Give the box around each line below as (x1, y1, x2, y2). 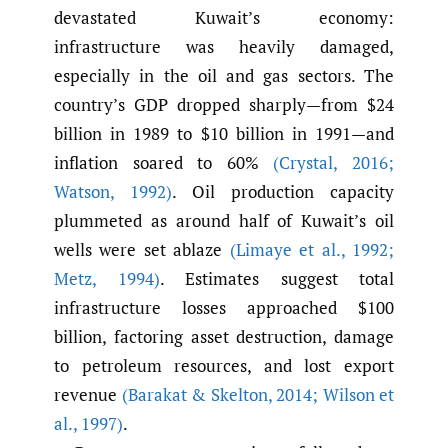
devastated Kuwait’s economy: (54, 6, 394, 30)
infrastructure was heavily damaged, (54, 35, 394, 59)
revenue (54, 383, 122, 407)
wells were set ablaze (54, 238, 230, 262)
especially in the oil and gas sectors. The (54, 64, 394, 88)
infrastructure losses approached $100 (54, 296, 394, 320)
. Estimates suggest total (159, 267, 394, 291)
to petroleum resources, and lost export (54, 354, 394, 378)
